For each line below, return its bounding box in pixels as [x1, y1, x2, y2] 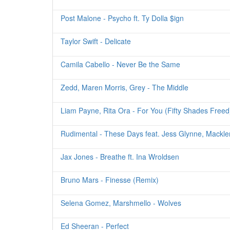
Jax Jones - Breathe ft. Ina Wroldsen [61, 151, 179, 162]
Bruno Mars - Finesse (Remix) [61, 175, 159, 185]
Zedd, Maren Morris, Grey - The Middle [61, 82, 188, 92]
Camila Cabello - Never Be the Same [61, 59, 180, 69]
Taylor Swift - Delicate [61, 36, 131, 46]
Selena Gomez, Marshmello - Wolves [61, 198, 181, 208]
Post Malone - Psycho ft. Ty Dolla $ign [61, 13, 184, 23]
